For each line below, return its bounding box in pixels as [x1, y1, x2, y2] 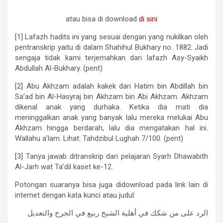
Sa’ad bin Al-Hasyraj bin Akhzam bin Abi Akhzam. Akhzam [15, 92, 208, 102]
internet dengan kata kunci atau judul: [15, 191, 135, 200]
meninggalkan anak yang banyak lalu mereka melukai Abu [15, 113, 208, 122]
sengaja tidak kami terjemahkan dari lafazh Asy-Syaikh [15, 53, 208, 63]
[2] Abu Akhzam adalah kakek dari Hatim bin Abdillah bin [15, 82, 208, 91]
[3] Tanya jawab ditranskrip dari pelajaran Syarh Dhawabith [15, 152, 208, 161]
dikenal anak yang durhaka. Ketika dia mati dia [15, 103, 208, 112]
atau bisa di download [66, 14, 139, 24]
